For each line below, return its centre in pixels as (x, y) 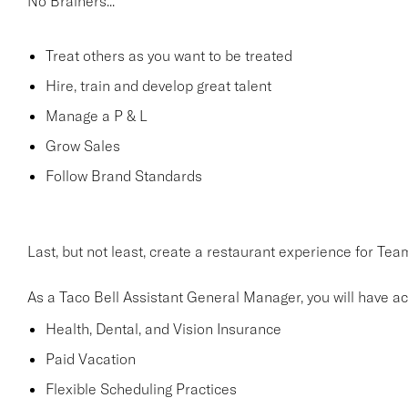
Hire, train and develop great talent (158, 86)
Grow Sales (82, 146)
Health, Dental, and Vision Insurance (163, 329)
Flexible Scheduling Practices (141, 389)
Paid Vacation (90, 359)
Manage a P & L (96, 116)
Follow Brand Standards (123, 176)
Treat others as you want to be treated (168, 56)
